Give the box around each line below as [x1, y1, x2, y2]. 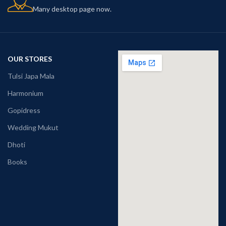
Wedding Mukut [8, 123, 59, 132]
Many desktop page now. [33, 5, 111, 14]
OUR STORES [8, 54, 52, 64]
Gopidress [8, 106, 40, 115]
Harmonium [8, 89, 43, 98]
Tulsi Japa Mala [8, 72, 54, 81]
